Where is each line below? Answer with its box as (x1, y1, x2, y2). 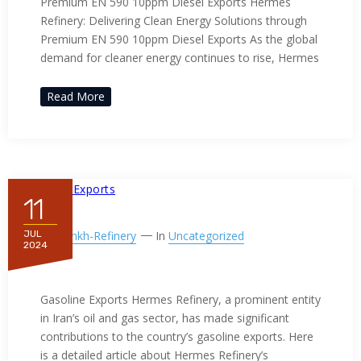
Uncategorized (168, 227, 244, 243)
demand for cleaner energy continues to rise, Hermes (40, 50, 319, 65)
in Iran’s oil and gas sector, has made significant (40, 309, 289, 326)
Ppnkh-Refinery (57, 227, 136, 243)
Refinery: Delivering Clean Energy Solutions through (40, 13, 307, 28)
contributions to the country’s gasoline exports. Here (40, 328, 313, 344)
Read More (47, 89, 105, 104)
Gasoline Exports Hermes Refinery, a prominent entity (40, 291, 321, 307)
